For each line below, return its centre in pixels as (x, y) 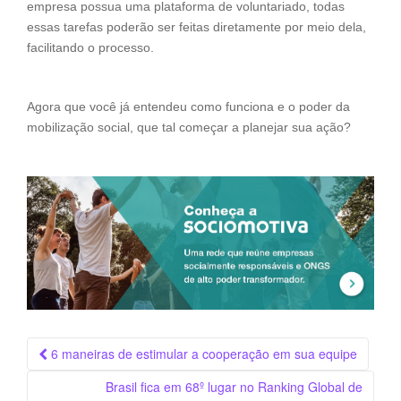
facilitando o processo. (90, 47)
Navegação (90, 350)
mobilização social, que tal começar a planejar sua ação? (189, 127)
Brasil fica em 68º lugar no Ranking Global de (234, 386)
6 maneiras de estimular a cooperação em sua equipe (202, 353)
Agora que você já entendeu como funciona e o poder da (188, 106)
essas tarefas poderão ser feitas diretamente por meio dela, (196, 26)
